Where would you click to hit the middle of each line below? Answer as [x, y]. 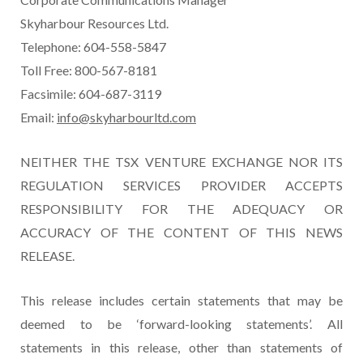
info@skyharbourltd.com [126, 117]
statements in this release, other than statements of [181, 348]
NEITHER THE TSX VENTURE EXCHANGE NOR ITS [181, 162]
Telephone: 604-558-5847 [93, 47]
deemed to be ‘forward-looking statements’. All [181, 324]
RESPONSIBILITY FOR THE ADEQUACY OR [181, 209]
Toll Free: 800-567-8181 [89, 70]
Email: [38, 117]
